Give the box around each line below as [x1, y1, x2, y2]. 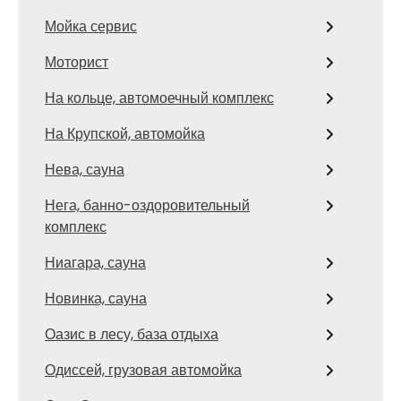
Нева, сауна [45, 159, 124, 180]
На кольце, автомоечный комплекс [45, 88, 274, 108]
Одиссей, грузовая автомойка [45, 360, 242, 380]
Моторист [45, 52, 108, 73]
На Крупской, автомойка [45, 124, 205, 144]
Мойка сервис [45, 16, 137, 37]
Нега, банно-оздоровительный [45, 195, 250, 216]
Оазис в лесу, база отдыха [45, 324, 218, 345]
